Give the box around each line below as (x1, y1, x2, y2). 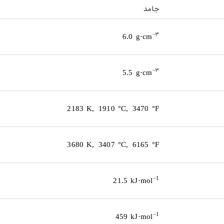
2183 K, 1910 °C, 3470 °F (67, 104, 159, 112)
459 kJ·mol (115, 212, 153, 220)
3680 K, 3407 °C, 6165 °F (67, 140, 159, 148)
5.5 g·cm (122, 68, 152, 76)
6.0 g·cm (122, 32, 152, 40)
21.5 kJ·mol (113, 176, 153, 184)
